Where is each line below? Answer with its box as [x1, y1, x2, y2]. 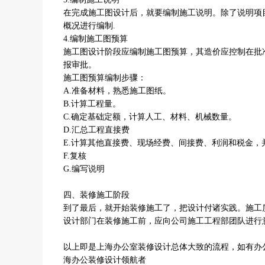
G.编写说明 [63, 164, 105, 173]
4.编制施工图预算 [63, 34, 128, 43]
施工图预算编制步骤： [63, 73, 146, 82]
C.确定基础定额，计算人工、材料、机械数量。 [63, 112, 237, 121]
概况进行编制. [63, 21, 115, 30]
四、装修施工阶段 [63, 190, 130, 199]
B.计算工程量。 [63, 99, 121, 108]
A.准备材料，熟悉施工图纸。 [63, 86, 171, 95]
